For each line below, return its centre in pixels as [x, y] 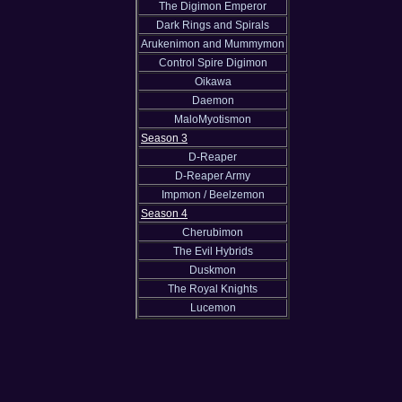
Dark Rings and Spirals [213, 26]
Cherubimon [213, 233]
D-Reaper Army [213, 176]
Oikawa [213, 82]
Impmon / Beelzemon [213, 195]
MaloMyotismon [213, 120]
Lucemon [213, 308]
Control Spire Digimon [213, 63]
